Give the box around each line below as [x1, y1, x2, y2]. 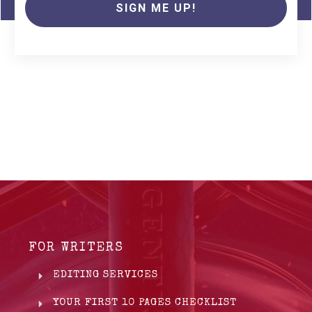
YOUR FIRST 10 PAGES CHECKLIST [53, 297, 237, 308]
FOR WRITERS [29, 241, 124, 254]
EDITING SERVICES [53, 269, 158, 280]
